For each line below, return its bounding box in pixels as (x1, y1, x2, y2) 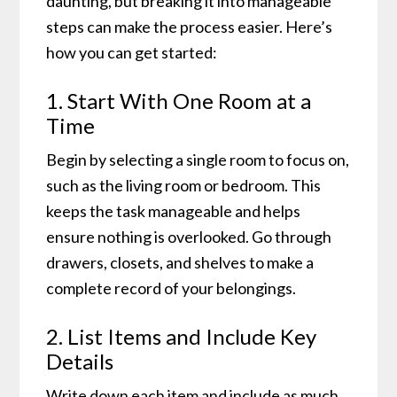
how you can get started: (46, 43, 218, 63)
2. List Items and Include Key (46, 323, 317, 350)
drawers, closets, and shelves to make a (46, 253, 315, 273)
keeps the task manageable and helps (46, 201, 301, 222)
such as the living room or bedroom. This (46, 175, 322, 196)
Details (46, 348, 114, 375)
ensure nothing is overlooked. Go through (46, 227, 332, 247)
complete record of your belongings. (46, 278, 297, 299)
